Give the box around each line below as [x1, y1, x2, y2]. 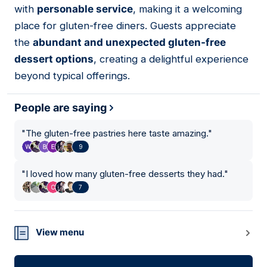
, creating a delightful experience [94, 53, 249, 66]
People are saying [14, 101, 107, 114]
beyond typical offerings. [14, 70, 130, 82]
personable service [37, 3, 133, 15]
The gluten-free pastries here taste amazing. [26, 128, 208, 139]
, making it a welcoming [133, 3, 242, 15]
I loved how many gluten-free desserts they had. [26, 168, 224, 180]
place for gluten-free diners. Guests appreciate [14, 20, 236, 32]
